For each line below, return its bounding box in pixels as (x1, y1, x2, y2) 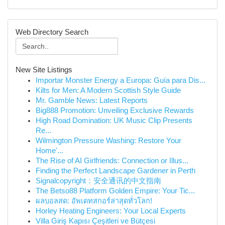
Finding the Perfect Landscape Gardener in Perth (36, 167, 195, 175)
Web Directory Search (16, 28, 88, 36)
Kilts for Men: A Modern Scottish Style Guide (36, 86, 181, 94)
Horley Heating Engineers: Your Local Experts (36, 207, 186, 215)
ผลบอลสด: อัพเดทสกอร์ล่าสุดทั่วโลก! (36, 197, 152, 205)
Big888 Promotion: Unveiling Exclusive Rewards (36, 106, 194, 115)
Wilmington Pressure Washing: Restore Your (36, 137, 181, 145)
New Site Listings (16, 66, 72, 74)
